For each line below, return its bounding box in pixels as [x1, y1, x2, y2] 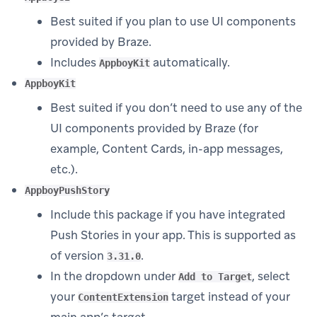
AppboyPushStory [25, 185, 110, 197]
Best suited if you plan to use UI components [50, 13, 296, 30]
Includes [50, 54, 99, 71]
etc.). [50, 161, 78, 178]
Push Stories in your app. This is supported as [50, 227, 296, 243]
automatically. [150, 54, 230, 71]
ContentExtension [78, 292, 168, 304]
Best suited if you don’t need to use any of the [50, 100, 302, 116]
